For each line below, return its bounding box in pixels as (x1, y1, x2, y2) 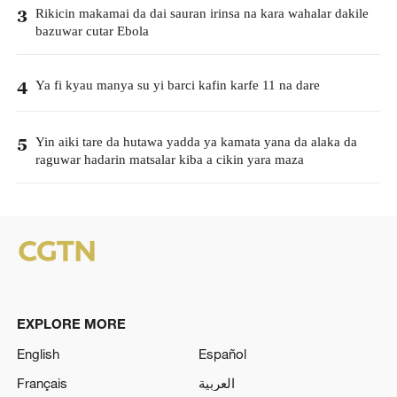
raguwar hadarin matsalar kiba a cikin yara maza (35, 150, 304, 169)
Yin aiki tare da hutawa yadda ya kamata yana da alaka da (35, 132, 357, 152)
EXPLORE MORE (16, 315, 126, 331)
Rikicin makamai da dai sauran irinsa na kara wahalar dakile (35, 4, 369, 24)
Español (198, 345, 246, 362)
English (16, 345, 59, 362)
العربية (198, 375, 235, 392)
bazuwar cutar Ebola (35, 22, 149, 42)
